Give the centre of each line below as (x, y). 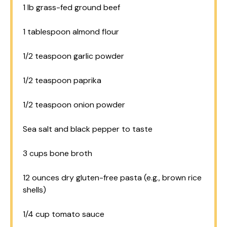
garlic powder (98, 56)
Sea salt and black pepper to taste (88, 129)
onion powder (98, 105)
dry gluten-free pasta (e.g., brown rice (130, 178)
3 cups (35, 153)
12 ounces (41, 178)
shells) (34, 190)
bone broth (70, 153)
